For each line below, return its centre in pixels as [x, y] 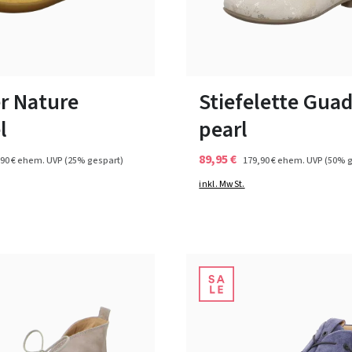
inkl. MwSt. [222, 185]
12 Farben [38, 40]
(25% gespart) [94, 160]
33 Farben [304, 40]
